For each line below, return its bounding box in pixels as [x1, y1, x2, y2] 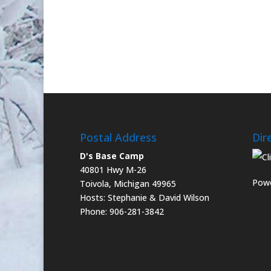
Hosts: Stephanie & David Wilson [80, 192, 209, 204]
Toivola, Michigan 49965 [80, 178, 176, 190]
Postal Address [80, 130, 157, 145]
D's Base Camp [80, 150, 144, 162]
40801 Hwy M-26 [80, 164, 146, 176]
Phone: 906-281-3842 [80, 206, 164, 218]
